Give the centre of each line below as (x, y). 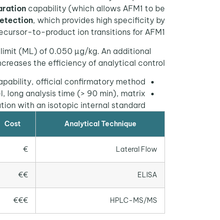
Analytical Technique (100, 124)
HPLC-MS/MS (134, 201)
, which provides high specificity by (99, 20)
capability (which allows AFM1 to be (96, 9)
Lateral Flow (137, 150)
